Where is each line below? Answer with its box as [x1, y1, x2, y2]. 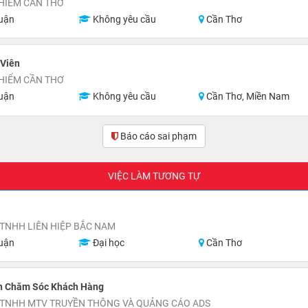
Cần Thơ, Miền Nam [204, 91, 290, 102]
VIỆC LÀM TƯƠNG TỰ [107, 170, 200, 181]
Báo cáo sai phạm [113, 131, 192, 142]
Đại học [90, 237, 124, 248]
